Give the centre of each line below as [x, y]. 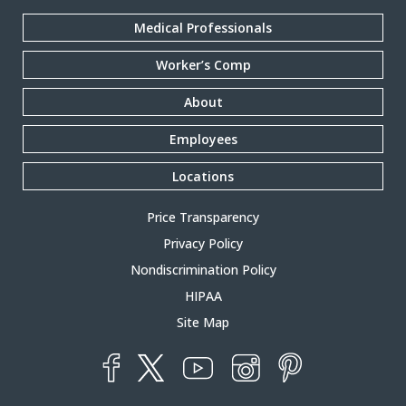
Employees [203, 140]
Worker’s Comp [203, 65]
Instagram [278, 391]
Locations [203, 177]
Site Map [203, 323]
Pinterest [319, 392]
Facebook [142, 391]
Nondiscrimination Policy [203, 270]
